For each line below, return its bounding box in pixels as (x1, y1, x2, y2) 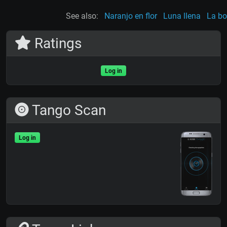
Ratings (30, 34, 82, 52)
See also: (66, 11, 98, 21)
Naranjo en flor (104, 11, 157, 21)
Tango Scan (29, 101, 106, 119)
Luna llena (163, 11, 201, 21)
